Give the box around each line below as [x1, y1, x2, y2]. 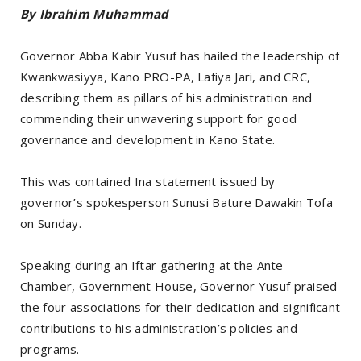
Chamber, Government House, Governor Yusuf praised [20, 277, 338, 294]
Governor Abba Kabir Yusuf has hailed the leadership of [20, 47, 340, 64]
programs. [20, 340, 84, 357]
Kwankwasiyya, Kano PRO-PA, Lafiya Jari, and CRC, [20, 68, 311, 85]
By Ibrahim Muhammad [20, 5, 168, 22]
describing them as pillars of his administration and [20, 89, 313, 106]
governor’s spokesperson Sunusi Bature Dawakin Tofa [20, 193, 333, 210]
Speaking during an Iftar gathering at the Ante [20, 256, 284, 273]
